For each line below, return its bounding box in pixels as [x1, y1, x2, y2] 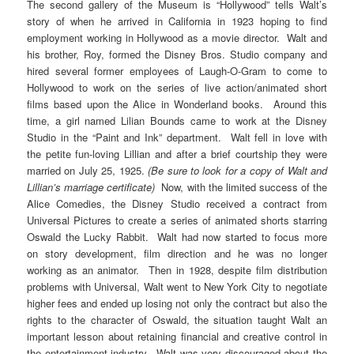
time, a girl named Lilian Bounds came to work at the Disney [27, 113, 327, 129]
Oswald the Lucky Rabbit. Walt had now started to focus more [27, 229, 327, 245]
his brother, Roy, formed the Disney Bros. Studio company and [27, 47, 327, 62]
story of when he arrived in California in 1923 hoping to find [27, 13, 327, 29]
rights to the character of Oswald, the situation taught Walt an [27, 312, 327, 328]
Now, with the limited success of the [155, 179, 327, 195]
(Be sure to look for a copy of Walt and [148, 163, 327, 179]
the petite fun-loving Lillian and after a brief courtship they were [27, 146, 327, 162]
